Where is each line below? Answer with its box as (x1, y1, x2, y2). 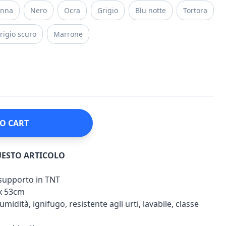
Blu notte (135, 6, 166, 15)
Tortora (183, 6, 207, 15)
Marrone (53, 29, 83, 39)
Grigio (97, 6, 118, 15)
